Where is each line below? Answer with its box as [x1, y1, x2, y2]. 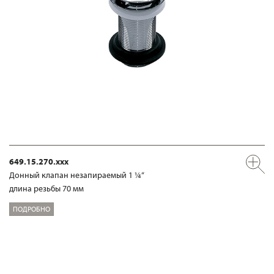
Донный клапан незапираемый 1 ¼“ [9, 169, 144, 180]
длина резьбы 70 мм [9, 182, 84, 194]
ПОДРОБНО [13, 204, 50, 214]
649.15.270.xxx [9, 155, 68, 167]
